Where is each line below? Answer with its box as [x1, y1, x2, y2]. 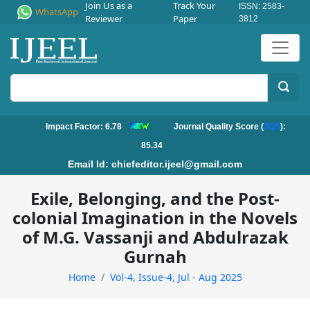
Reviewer [85, 12, 122, 25]
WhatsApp [35, 5, 78, 18]
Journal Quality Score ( [173, 122, 264, 132]
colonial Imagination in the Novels [12, 206, 298, 230]
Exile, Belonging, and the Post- [30, 187, 280, 210]
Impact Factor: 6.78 [45, 122, 122, 132]
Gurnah [123, 245, 187, 268]
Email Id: [68, 158, 109, 170]
